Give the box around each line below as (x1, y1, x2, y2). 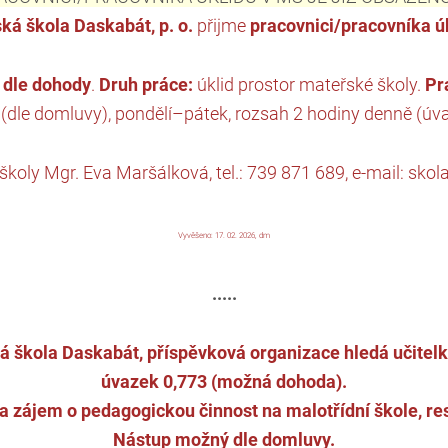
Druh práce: (98, 75, 193, 95)
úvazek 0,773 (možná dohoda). (101, 372, 347, 392)
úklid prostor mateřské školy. (192, 75, 425, 95)
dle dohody (2, 75, 91, 95)
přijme (196, 16, 250, 36)
